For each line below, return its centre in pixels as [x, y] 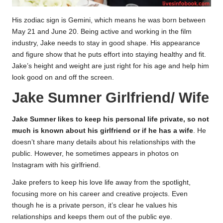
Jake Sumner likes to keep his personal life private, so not [111, 119]
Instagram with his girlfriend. [56, 165]
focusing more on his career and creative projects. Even [100, 194]
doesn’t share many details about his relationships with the [104, 142]
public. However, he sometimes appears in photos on [95, 153]
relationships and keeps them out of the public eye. [92, 217]
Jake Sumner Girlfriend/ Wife [111, 98]
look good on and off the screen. [63, 78]
